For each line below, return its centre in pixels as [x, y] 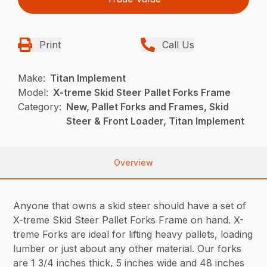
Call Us [178, 45]
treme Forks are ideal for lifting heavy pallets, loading [133, 235]
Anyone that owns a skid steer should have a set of [130, 206]
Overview [133, 163]
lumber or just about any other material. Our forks [128, 249]
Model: [33, 93]
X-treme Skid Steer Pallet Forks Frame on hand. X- [129, 220]
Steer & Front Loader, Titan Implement [156, 121]
